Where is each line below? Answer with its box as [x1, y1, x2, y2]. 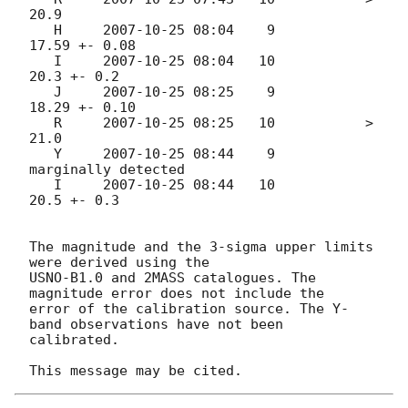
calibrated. [29, 331, 119, 348]
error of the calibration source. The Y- [29, 300, 349, 317]
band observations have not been [29, 315, 283, 332]
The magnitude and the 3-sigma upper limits [29, 238, 373, 255]
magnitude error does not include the [29, 284, 324, 301]
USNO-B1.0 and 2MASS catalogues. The [29, 269, 316, 286]
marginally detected [29, 160, 185, 178]
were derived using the [29, 253, 209, 270]
